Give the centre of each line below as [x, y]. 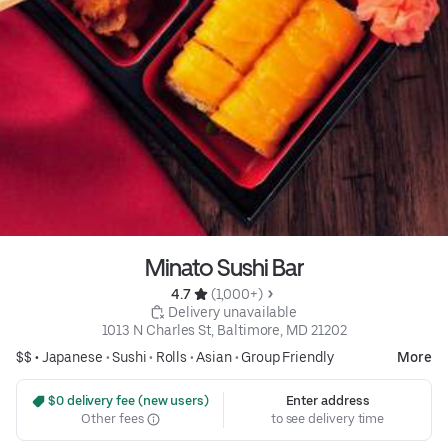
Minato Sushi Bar [224, 268]
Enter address [327, 401]
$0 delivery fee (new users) [127, 401]
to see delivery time [327, 419]
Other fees [114, 419]
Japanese [72, 357]
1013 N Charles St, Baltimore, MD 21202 [224, 330]
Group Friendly [287, 357]
